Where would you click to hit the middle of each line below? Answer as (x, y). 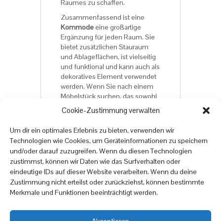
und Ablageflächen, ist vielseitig (108, 56)
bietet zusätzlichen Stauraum (105, 47)
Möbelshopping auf (90, 165)
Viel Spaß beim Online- (95, 155)
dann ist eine (81, 116)
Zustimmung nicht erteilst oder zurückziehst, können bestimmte (107, 182)
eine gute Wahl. (84, 126)
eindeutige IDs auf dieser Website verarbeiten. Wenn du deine (103, 172)
